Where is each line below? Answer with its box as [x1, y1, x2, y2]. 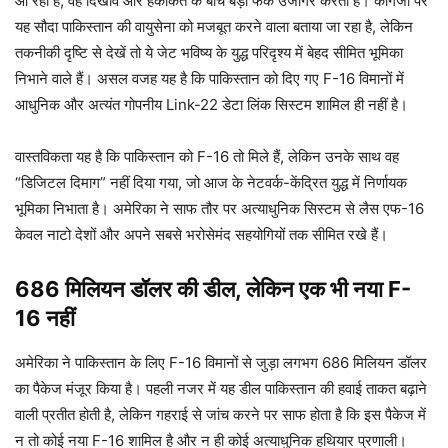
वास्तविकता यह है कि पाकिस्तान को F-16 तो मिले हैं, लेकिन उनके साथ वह [15, 146, 399, 166]
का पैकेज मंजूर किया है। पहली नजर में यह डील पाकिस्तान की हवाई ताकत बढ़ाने [15, 378, 427, 398]
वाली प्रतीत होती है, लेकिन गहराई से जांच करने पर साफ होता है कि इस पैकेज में [15, 404, 426, 424]
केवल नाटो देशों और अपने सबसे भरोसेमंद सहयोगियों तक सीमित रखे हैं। [15, 224, 388, 244]
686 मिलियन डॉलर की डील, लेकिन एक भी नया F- [15, 275, 411, 302]
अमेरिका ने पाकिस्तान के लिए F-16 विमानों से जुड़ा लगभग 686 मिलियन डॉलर [15, 352, 427, 372]
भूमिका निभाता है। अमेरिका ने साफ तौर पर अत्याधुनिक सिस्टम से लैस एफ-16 [15, 198, 424, 218]
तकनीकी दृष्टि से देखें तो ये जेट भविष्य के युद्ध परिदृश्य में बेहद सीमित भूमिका [15, 42, 403, 62]
